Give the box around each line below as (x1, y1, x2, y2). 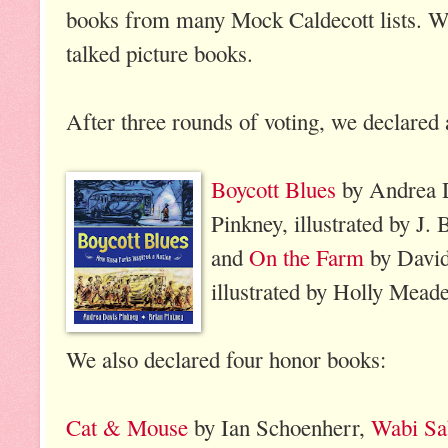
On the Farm (249, 241, 364, 272)
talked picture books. (66, 37, 253, 68)
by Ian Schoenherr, (188, 411, 371, 442)
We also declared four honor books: (66, 343, 386, 374)
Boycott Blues (211, 173, 336, 204)
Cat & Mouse (66, 411, 188, 442)
